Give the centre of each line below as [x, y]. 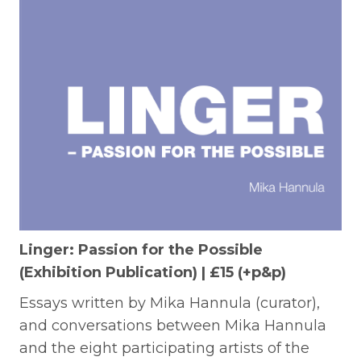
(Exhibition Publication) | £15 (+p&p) [153, 272]
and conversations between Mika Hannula [173, 325]
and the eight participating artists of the [164, 348]
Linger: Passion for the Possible [141, 249]
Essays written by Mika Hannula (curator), [170, 303]
